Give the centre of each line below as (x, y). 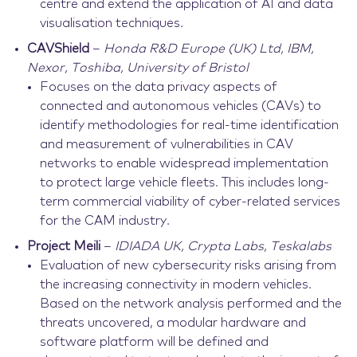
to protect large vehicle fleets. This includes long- (184, 182)
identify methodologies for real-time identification (189, 125)
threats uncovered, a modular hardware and (173, 323)
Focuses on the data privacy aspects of (158, 87)
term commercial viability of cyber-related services (190, 202)
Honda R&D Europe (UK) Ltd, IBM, (208, 49)
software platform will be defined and (154, 342)
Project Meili (63, 246)
